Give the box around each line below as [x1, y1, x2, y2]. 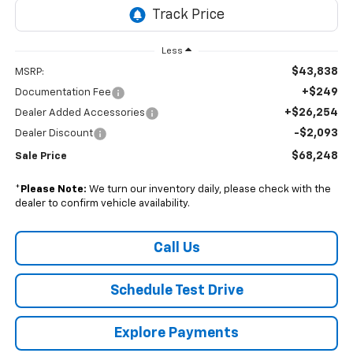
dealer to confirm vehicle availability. [14, 199, 190, 210]
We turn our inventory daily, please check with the [86, 184, 331, 195]
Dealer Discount [14, 128, 93, 139]
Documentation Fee [14, 87, 111, 98]
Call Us [153, 241, 200, 256]
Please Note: [20, 184, 87, 195]
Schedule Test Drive [110, 284, 243, 299]
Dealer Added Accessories [14, 108, 145, 119]
